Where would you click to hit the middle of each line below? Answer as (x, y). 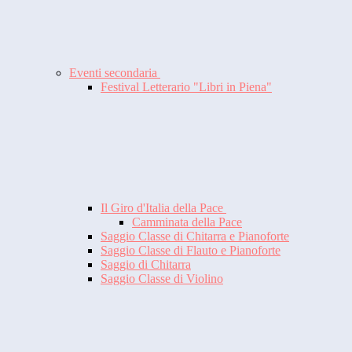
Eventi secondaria (115, 73)
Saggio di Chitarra (146, 265)
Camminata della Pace (187, 222)
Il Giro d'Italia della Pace (163, 208)
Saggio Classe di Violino (162, 279)
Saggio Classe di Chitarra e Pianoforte (195, 236)
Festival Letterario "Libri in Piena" (186, 87)
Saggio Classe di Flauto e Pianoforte (191, 251)
